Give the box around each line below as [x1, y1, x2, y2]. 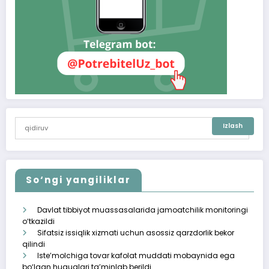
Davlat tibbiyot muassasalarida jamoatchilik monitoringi [37, 205, 248, 216]
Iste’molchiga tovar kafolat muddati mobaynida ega [37, 250, 235, 261]
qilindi [22, 239, 45, 250]
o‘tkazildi [22, 216, 55, 227]
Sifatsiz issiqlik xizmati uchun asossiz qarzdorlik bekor [37, 228, 234, 238]
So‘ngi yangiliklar [26, 174, 131, 187]
